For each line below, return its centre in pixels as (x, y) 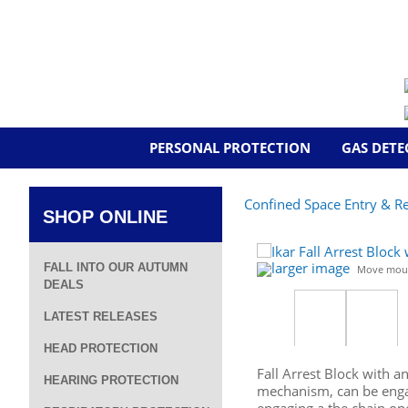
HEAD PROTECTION (101, 348)
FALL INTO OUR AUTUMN (116, 267)
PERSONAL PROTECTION (230, 148)
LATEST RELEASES (101, 316)
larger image (311, 268)
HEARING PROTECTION (111, 380)
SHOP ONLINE (105, 217)
